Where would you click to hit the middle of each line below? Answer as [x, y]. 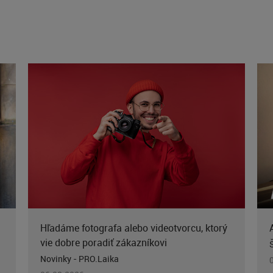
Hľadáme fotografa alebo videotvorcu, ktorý [133, 228]
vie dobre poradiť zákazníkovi [103, 243]
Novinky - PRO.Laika [79, 259]
